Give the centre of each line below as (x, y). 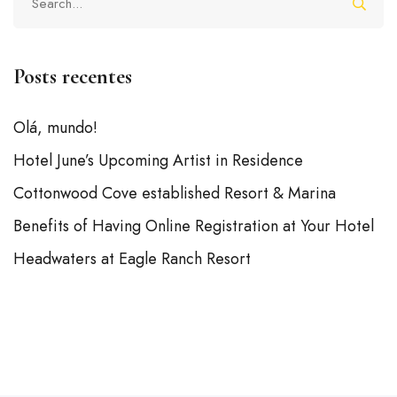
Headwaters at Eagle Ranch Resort (132, 259)
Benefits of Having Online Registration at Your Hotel (194, 226)
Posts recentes (73, 77)
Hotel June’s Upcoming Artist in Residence (158, 161)
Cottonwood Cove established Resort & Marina (175, 194)
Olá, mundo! (55, 128)
